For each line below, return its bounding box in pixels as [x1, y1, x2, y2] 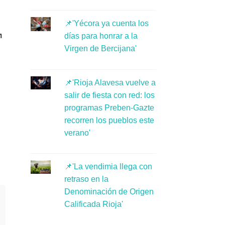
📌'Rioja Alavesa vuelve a [64, 78, 156, 87]
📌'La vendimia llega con [64, 162, 152, 171]
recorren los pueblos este [64, 116, 154, 125]
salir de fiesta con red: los [64, 90, 155, 99]
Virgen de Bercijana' [64, 44, 137, 53]
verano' [64, 128, 90, 137]
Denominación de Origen [64, 187, 154, 196]
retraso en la [64, 175, 108, 184]
